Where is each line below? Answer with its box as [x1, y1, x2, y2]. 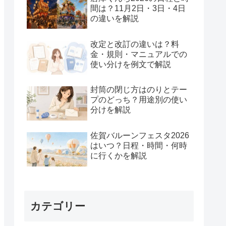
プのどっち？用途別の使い [90, 95, 187, 104]
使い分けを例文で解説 [90, 60, 171, 69]
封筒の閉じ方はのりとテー [90, 85, 187, 94]
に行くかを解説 [90, 151, 147, 160]
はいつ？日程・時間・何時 [90, 141, 187, 150]
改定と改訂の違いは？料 [90, 39, 179, 48]
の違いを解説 [90, 14, 139, 23]
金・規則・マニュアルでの [90, 49, 187, 59]
